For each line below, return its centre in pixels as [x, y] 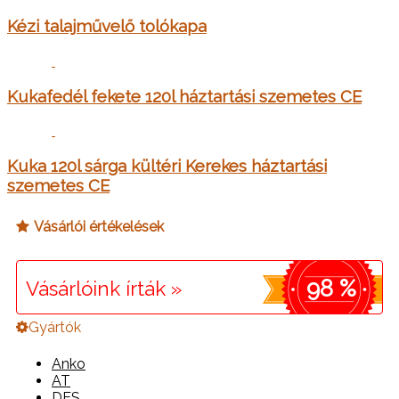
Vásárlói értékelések [99, 227]
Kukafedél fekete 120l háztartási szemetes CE [184, 96]
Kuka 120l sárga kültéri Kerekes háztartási [167, 166]
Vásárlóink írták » [104, 288]
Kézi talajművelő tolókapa [107, 26]
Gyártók [55, 327]
